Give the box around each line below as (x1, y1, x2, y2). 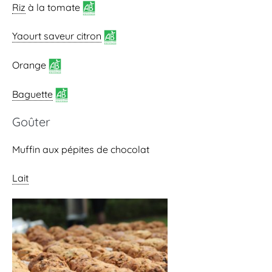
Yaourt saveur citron (12, 30, 101, 42)
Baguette (12, 87, 53, 100)
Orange (12, 59, 49, 72)
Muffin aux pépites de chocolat (12, 143, 149, 156)
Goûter (12, 114, 50, 130)
